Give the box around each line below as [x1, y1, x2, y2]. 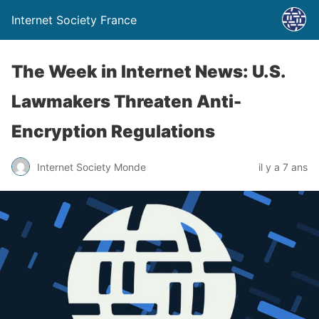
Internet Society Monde [37, 160, 146, 173]
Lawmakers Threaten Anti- [11, 91, 241, 112]
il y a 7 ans [258, 160, 308, 173]
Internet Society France [11, 13, 137, 27]
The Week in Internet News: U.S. [11, 61, 286, 82]
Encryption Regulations [11, 121, 215, 142]
